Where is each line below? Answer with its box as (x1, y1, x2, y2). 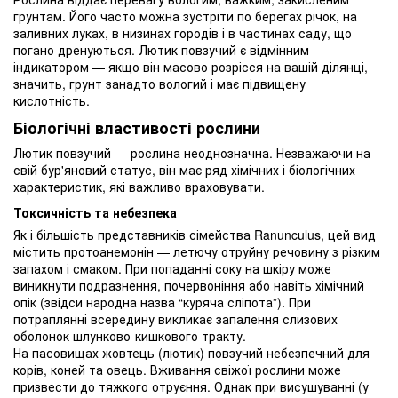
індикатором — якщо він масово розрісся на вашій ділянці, (13, 57, 368, 76)
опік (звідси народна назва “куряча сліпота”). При (13, 293, 311, 312)
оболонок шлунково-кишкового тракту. (13, 327, 246, 346)
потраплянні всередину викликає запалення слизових (13, 310, 338, 329)
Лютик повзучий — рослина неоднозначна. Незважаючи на (13, 144, 370, 163)
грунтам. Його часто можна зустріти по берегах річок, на (13, 6, 357, 25)
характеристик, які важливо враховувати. (13, 178, 265, 196)
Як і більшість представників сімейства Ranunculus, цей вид (13, 226, 376, 244)
